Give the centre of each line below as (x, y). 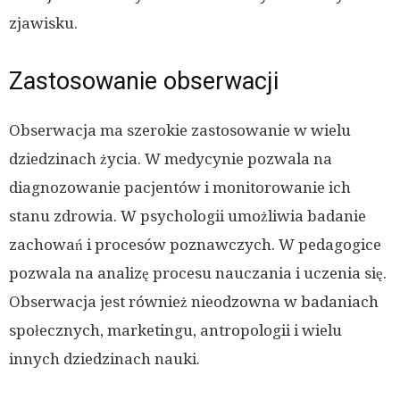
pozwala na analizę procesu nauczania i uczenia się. (198, 273)
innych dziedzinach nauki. (104, 358)
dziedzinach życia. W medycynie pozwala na (171, 158)
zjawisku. (43, 23)
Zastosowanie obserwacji (144, 81)
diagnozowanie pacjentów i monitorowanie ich (180, 187)
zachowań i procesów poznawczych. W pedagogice (195, 244)
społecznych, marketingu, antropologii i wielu (175, 330)
